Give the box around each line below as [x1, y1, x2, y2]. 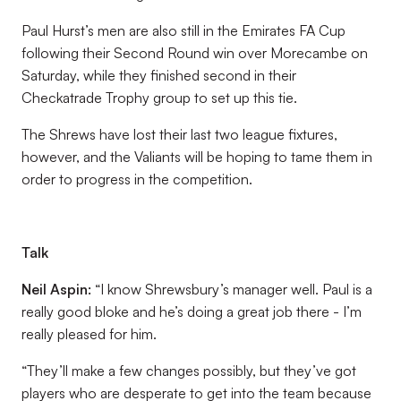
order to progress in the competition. [21, 170, 252, 188]
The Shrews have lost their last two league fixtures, [21, 125, 337, 143]
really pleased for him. [21, 325, 157, 343]
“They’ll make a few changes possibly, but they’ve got [21, 362, 356, 380]
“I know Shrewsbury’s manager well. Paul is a [91, 280, 372, 298]
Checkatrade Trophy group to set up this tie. [21, 89, 297, 107]
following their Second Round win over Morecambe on [21, 44, 368, 62]
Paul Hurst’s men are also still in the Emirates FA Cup [21, 21, 346, 39]
